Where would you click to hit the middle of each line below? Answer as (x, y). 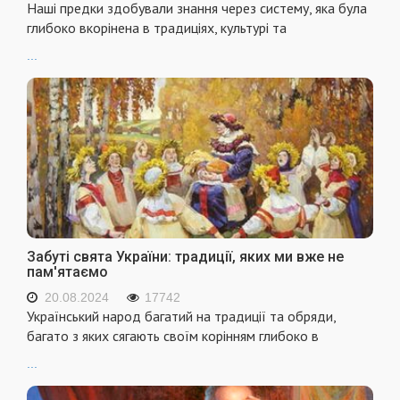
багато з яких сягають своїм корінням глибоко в (173, 336)
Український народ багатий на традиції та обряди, (181, 317)
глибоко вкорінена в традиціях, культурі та (157, 27)
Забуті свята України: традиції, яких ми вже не (185, 257)
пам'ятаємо (67, 272)
